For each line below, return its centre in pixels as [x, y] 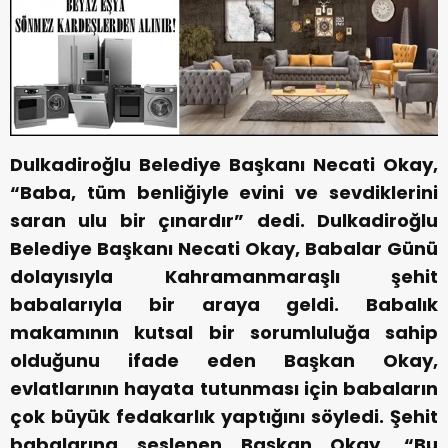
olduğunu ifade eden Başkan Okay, [224, 361]
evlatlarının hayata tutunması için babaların [224, 389]
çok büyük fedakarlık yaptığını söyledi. [197, 417]
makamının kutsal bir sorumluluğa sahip [224, 333]
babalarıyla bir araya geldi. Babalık [224, 305]
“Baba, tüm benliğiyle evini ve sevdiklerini [224, 193]
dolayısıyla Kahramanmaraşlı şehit [224, 277]
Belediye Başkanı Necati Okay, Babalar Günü [224, 249]
